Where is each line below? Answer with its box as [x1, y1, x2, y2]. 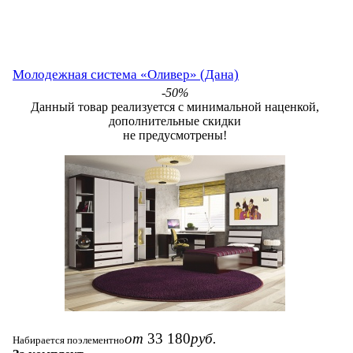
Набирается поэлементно [13, 333, 124, 346]
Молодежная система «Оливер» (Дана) [13, 66, 239, 82]
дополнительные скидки [108, 113, 241, 128]
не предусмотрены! [122, 128, 227, 142]
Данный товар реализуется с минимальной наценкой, [30, 99, 319, 113]
